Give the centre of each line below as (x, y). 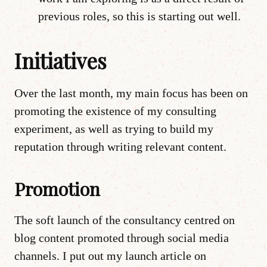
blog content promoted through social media (122, 237)
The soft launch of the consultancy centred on (125, 220)
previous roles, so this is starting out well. (139, 16)
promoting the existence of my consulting (115, 111)
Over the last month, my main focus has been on (131, 93)
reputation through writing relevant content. (120, 146)
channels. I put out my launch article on (110, 255)
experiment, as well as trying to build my (114, 128)
